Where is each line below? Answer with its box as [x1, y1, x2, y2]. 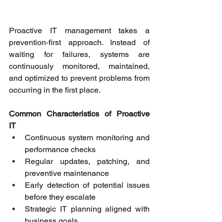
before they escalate [25, 192, 98, 202]
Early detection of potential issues [25, 180, 150, 190]
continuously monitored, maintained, [9, 61, 150, 71]
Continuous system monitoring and [25, 133, 150, 143]
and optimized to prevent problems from [9, 73, 150, 83]
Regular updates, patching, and [25, 157, 150, 166]
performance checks [25, 145, 98, 155]
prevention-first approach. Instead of [9, 38, 150, 48]
